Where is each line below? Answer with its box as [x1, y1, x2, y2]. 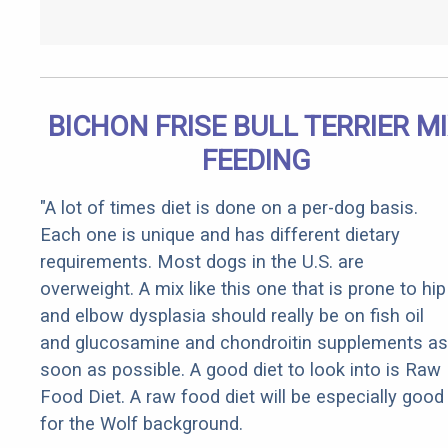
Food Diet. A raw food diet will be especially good [40, 386, 444, 408]
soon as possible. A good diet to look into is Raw [40, 359, 441, 381]
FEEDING [201, 144, 311, 178]
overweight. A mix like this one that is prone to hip [40, 278, 446, 300]
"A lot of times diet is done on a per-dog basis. [40, 197, 418, 219]
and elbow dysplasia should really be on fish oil [40, 305, 424, 327]
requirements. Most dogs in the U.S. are [40, 251, 364, 273]
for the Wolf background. [40, 413, 243, 435]
